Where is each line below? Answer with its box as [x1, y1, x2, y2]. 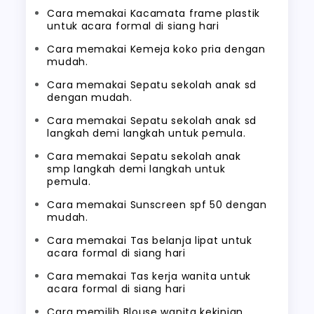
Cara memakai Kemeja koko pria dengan [47, 42, 266, 56]
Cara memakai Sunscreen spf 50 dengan [47, 198, 267, 212]
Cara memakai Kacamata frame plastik [47, 6, 260, 20]
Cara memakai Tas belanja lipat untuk [47, 233, 252, 247]
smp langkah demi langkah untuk [47, 162, 226, 176]
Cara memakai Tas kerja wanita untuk [47, 269, 251, 283]
